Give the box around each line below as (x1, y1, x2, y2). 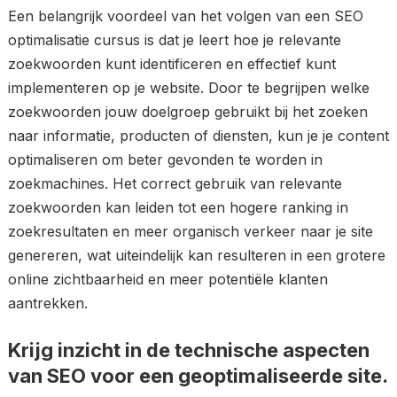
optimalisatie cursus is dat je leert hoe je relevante (7, 31, 341, 49)
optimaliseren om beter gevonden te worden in (7, 151, 323, 168)
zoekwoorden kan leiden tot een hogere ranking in (7, 198, 348, 216)
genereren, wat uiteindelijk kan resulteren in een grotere (7, 246, 385, 264)
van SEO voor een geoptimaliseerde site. (7, 364, 388, 387)
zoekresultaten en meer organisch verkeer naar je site (7, 222, 373, 240)
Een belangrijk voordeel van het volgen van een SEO (7, 7, 363, 25)
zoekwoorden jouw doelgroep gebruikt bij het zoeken (7, 103, 368, 121)
